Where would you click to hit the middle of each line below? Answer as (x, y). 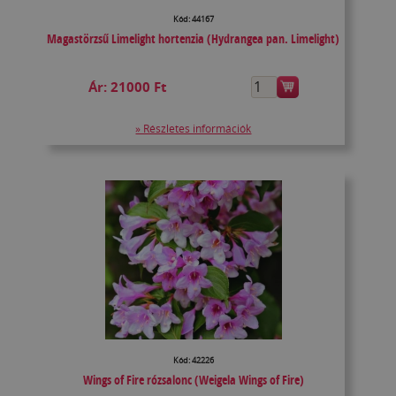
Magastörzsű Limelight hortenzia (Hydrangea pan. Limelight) (194, 39)
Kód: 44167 (193, 19)
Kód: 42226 (193, 361)
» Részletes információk (194, 129)
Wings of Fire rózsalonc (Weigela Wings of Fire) (193, 380)
